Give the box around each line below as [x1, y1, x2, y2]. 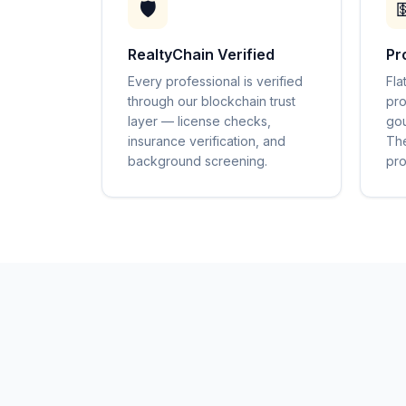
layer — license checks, [128, 113, 271, 129]
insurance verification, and [128, 133, 285, 149]
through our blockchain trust [128, 93, 295, 109]
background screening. [128, 153, 267, 169]
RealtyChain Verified [128, 45, 275, 63]
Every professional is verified [128, 73, 303, 89]
